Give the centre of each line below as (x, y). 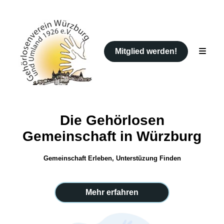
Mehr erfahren (112, 192)
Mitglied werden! (146, 51)
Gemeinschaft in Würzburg (112, 136)
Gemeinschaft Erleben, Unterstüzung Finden (112, 158)
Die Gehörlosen (112, 120)
